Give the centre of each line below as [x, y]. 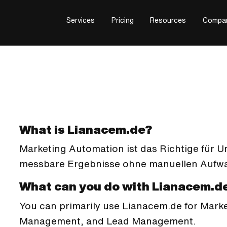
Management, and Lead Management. [107, 221]
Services [81, 20]
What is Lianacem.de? [85, 129]
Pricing [122, 20]
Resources [168, 20]
